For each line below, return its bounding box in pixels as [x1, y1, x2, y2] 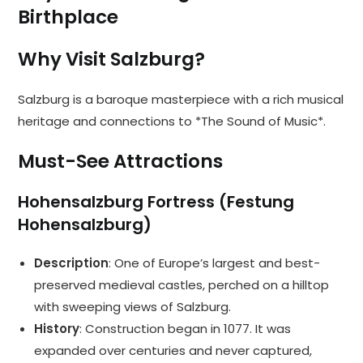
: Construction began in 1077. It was [79, 320, 292, 338]
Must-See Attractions [18, 148, 224, 175]
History [34, 320, 80, 338]
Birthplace [18, 4, 119, 31]
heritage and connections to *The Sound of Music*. [18, 113, 327, 130]
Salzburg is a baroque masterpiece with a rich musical [18, 91, 344, 109]
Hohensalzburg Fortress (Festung [18, 190, 295, 214]
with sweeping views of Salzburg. [34, 298, 232, 316]
